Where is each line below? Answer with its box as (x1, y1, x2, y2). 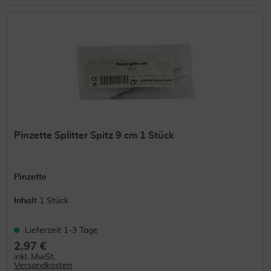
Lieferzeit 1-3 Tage (25, 226, 99, 235)
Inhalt (14, 197, 40, 206)
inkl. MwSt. (14, 253, 56, 262)
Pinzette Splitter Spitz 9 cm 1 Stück (14, 131, 175, 141)
